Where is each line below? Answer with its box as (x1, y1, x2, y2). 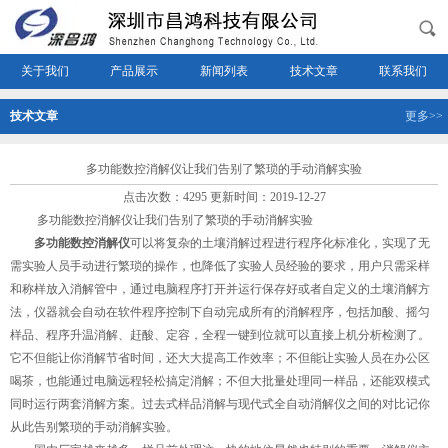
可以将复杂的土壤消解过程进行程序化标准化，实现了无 (130, 236, 430, 250)
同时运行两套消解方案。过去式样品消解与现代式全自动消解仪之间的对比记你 (10, 397, 430, 411)
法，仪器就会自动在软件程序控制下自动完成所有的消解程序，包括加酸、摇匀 (10, 305, 430, 319)
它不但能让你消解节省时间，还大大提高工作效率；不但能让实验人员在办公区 (10, 351, 430, 365)
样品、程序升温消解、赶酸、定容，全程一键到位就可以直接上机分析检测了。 (10, 328, 430, 342)
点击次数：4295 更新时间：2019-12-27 (122, 190, 326, 204)
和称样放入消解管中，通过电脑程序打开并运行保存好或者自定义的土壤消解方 (10, 282, 430, 296)
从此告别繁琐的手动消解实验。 (10, 420, 178, 434)
